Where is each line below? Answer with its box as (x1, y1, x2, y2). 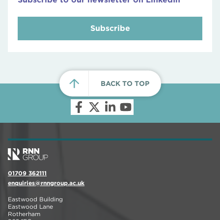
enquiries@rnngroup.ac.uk (8, 179, 84, 187)
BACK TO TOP (100, 79, 149, 87)
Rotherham (8, 210, 40, 218)
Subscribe (90, 24, 130, 33)
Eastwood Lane (8, 203, 53, 210)
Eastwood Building (8, 195, 63, 203)
